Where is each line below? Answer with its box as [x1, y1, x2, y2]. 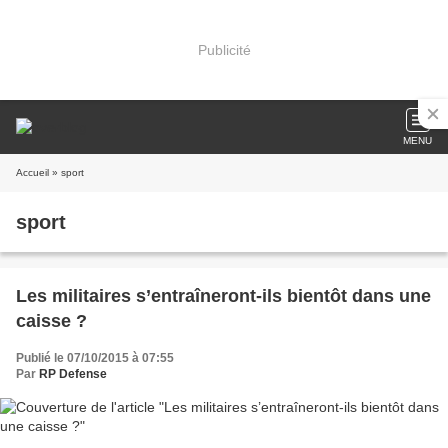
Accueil [16, 167, 49, 178]
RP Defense [39, 367, 107, 381]
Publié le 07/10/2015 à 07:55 [16, 351, 174, 365]
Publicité [197, 41, 251, 58]
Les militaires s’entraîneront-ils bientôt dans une [16, 286, 431, 306]
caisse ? [16, 311, 87, 331]
